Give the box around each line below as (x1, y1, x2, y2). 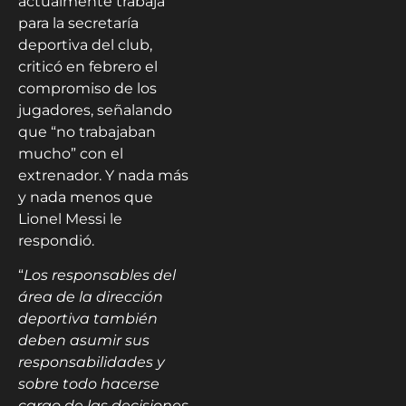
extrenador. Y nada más (18, 167, 188, 185)
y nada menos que (18, 188, 153, 207)
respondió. (18, 232, 94, 250)
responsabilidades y (18, 353, 165, 372)
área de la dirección (18, 288, 163, 306)
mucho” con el (18, 145, 123, 163)
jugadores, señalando (18, 101, 172, 120)
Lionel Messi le (18, 210, 122, 228)
